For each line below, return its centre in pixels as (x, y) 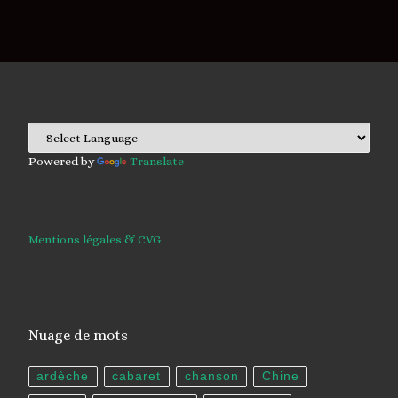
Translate (156, 162)
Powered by (62, 162)
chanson (211, 377)
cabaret (137, 377)
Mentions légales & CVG (94, 239)
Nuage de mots (78, 335)
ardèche (63, 377)
